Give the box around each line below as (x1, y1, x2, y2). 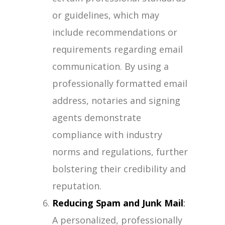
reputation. (52, 180, 101, 192)
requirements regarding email (52, 43, 183, 55)
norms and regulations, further (52, 146, 188, 158)
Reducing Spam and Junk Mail (52, 197, 183, 209)
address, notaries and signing (52, 94, 180, 106)
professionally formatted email (52, 77, 187, 89)
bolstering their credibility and (52, 163, 186, 175)
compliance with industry (52, 129, 162, 141)
